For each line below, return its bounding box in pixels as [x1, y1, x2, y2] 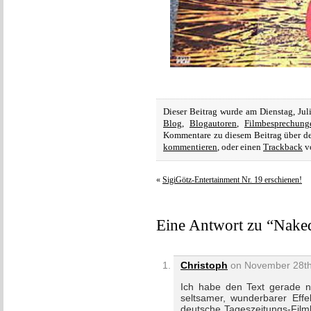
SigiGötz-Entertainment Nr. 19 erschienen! [162, 175, 302, 185]
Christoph [180, 260, 228, 271]
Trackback [263, 142, 303, 152]
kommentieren [163, 142, 217, 152]
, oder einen [217, 142, 263, 152]
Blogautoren [190, 119, 237, 128]
